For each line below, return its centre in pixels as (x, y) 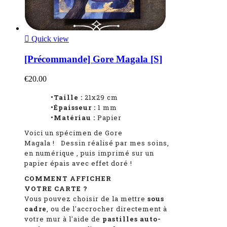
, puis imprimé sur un (115, 153)
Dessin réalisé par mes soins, (115, 143)
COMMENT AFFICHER (68, 178)
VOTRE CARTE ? (56, 188)
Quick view (49, 39)
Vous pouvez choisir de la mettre (86, 198)
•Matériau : (60, 117)
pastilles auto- (132, 219)
